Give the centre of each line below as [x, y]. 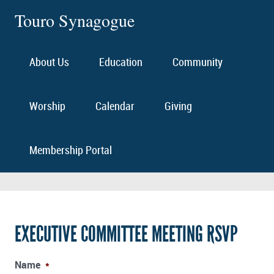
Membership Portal [71, 150]
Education [121, 63]
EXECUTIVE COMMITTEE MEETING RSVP [126, 235]
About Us [50, 63]
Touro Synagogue [75, 20]
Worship [48, 107]
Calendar [115, 107]
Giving [178, 107]
